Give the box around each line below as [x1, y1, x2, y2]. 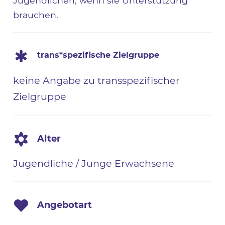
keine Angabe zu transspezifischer [13, 74, 180, 87]
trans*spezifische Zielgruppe [37, 50, 160, 60]
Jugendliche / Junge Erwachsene [13, 157, 175, 169]
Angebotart [37, 199, 92, 210]
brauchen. [13, 9, 59, 20]
